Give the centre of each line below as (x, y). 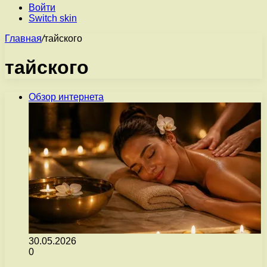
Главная (23, 38)
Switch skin (53, 18)
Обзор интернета (66, 97)
